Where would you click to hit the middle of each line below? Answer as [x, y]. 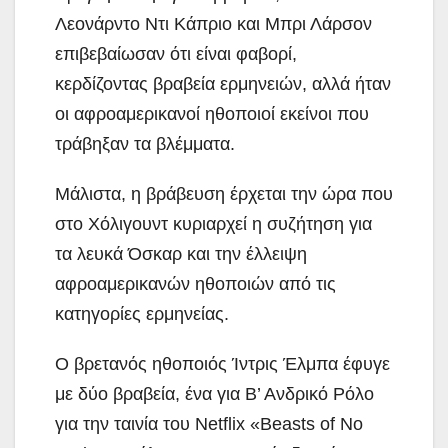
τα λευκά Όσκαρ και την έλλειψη [181, 253]
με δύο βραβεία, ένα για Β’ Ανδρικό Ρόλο [214, 393]
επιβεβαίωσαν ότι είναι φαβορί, [176, 53]
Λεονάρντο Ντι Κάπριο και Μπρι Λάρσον [213, 23]
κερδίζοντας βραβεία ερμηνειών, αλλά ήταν [223, 83]
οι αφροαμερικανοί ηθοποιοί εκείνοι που [212, 113]
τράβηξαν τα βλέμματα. [145, 143]
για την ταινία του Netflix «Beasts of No [209, 423]
